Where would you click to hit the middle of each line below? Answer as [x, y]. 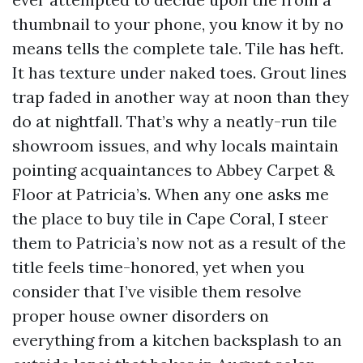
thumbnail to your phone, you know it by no [178, 24]
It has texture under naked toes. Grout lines [179, 73]
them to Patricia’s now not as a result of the [179, 243]
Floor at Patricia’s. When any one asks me [171, 194]
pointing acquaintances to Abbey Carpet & [173, 170]
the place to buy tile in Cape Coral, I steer [170, 218]
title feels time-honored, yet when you [158, 267]
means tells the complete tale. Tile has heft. [178, 48]
